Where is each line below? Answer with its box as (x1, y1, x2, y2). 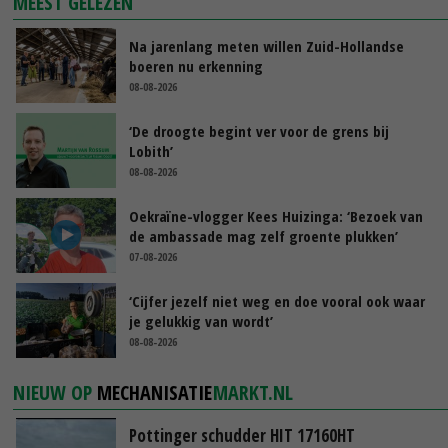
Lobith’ (129, 140, 173, 161)
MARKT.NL (213, 378, 294, 406)
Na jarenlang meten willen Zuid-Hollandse (129, 35, 404, 56)
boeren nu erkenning (129, 55, 263, 76)
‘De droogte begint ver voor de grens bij (129, 120, 389, 141)
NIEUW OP (13, 378, 98, 406)
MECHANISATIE (97, 378, 213, 406)
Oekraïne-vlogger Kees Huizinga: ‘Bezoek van (129, 205, 423, 226)
